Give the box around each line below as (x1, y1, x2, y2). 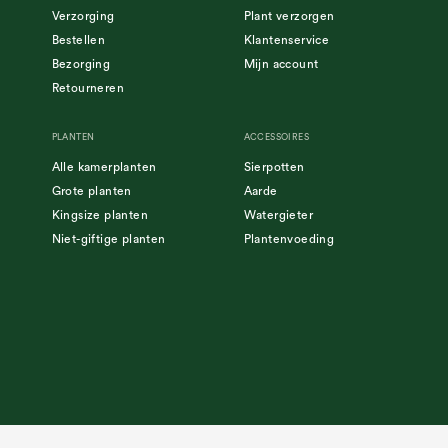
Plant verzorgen (243, 9, 335, 22)
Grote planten (51, 184, 132, 197)
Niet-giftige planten (51, 232, 166, 245)
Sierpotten (243, 160, 305, 173)
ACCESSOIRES (243, 132, 309, 142)
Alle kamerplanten (51, 160, 157, 173)
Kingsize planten (51, 208, 148, 221)
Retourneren (51, 81, 124, 94)
